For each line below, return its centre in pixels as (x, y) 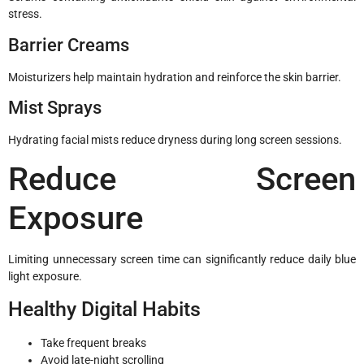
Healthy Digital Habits (104, 309)
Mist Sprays (55, 108)
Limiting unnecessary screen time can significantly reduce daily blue (182, 260)
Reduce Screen (182, 180)
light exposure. (45, 277)
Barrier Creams (69, 45)
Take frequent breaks (93, 342)
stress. (25, 14)
